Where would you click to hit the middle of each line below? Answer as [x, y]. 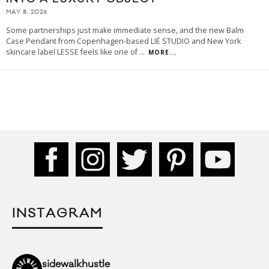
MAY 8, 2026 [27, 12]
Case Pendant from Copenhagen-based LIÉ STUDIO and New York [123, 41]
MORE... [162, 53]
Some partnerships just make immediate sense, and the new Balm [125, 31]
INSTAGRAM [57, 214]
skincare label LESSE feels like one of [73, 52]
